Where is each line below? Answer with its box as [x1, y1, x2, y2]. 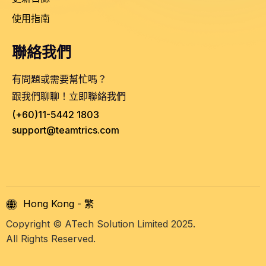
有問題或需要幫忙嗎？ [12, 73, 107, 85]
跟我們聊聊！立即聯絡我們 [12, 90, 126, 103]
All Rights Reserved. [6, 233, 96, 245]
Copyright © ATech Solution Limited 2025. [6, 218, 195, 230]
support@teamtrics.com [12, 124, 119, 137]
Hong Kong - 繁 [23, 198, 94, 210]
